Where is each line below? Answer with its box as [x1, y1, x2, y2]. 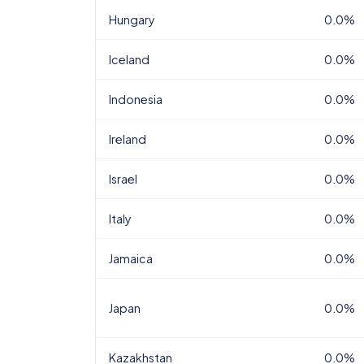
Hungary [109, 12, 155, 27]
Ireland [109, 132, 146, 146]
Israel [109, 171, 137, 186]
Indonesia [109, 92, 162, 106]
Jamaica [109, 251, 153, 266]
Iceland [109, 52, 149, 67]
